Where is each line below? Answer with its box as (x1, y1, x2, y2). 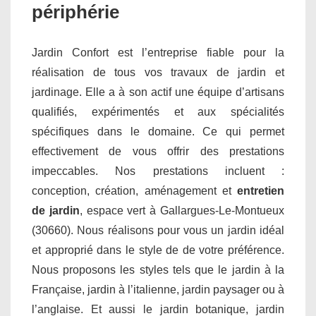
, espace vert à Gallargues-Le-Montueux (79, 204, 285, 217)
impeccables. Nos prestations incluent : (32, 164, 284, 177)
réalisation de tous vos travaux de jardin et (32, 66, 284, 78)
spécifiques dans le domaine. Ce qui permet (32, 125, 284, 138)
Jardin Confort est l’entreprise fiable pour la (32, 46, 284, 59)
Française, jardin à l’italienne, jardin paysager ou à (32, 283, 284, 296)
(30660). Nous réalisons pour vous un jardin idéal (32, 224, 284, 236)
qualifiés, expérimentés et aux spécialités (32, 105, 284, 118)
